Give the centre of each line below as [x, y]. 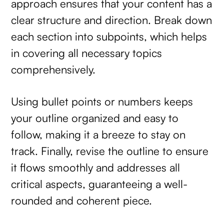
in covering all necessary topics [87, 52]
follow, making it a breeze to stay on [98, 134]
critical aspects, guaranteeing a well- [99, 184]
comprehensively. [56, 69]
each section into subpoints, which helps [109, 36]
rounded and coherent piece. [82, 200]
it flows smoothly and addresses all [96, 167]
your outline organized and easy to [95, 118]
